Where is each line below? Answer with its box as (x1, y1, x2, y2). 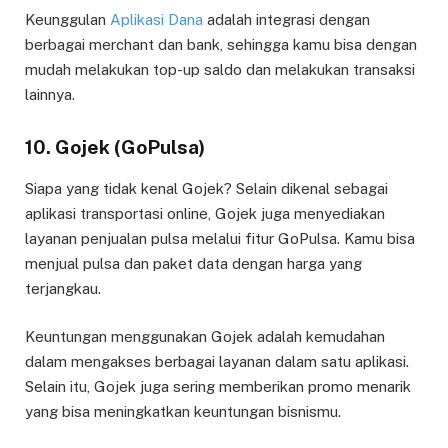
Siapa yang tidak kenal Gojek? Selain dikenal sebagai (25, 179, 388, 197)
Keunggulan (25, 11, 110, 29)
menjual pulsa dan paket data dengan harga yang (25, 254, 362, 272)
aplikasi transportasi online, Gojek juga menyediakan (25, 204, 385, 222)
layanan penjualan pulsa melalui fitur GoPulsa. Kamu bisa (25, 229, 415, 247)
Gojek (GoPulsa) (55, 136, 205, 159)
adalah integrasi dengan (203, 11, 370, 29)
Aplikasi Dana (110, 11, 203, 29)
